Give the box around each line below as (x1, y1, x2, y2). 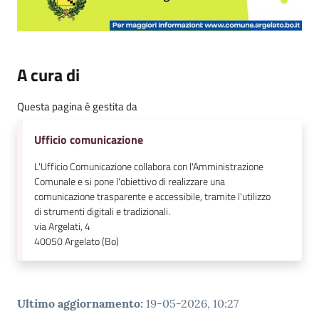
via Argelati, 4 (34, 218, 90, 234)
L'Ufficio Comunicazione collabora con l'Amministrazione (34, 158, 263, 174)
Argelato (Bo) (65, 233, 119, 249)
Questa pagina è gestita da (17, 98, 137, 115)
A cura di (17, 61, 80, 88)
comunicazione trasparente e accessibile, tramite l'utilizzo (34, 188, 271, 204)
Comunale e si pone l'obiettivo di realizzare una (34, 173, 225, 189)
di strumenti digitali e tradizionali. (34, 203, 170, 219)
